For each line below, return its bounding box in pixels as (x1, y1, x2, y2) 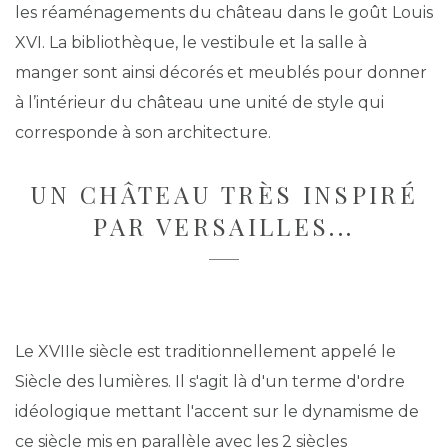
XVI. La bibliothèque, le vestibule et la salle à (15, 33, 367, 52)
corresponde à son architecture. (15, 123, 271, 142)
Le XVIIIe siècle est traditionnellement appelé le (15, 342, 396, 361)
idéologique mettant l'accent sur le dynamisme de (15, 402, 419, 421)
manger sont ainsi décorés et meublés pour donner (15, 63, 427, 82)
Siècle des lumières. (15, 372, 171, 391)
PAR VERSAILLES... (93, 210, 355, 242)
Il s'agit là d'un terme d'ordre (171, 372, 405, 391)
